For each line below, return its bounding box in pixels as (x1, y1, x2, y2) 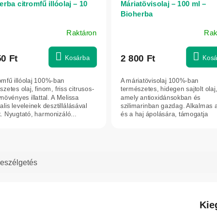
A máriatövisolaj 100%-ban (120, 77, 199, 84)
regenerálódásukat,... (120, 118, 184, 126)
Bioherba (120, 9, 154, 18)
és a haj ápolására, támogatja (120, 110, 208, 118)
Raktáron (66, 29, 97, 37)
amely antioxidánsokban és (120, 93, 201, 101)
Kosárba (64, 54, 90, 62)
